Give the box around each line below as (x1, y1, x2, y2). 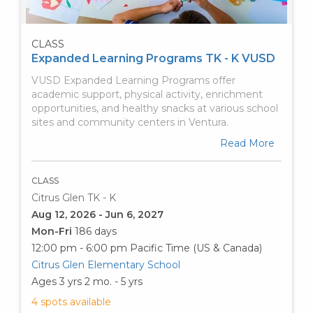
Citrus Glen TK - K (31, 191, 116, 204)
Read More (220, 136, 275, 150)
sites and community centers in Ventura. (31, 115, 228, 129)
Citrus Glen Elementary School (31, 258, 180, 271)
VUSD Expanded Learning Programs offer (31, 73, 235, 87)
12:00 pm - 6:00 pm (31, 241, 127, 254)
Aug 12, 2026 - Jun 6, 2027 (31, 208, 163, 221)
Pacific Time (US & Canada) (130, 241, 262, 254)
